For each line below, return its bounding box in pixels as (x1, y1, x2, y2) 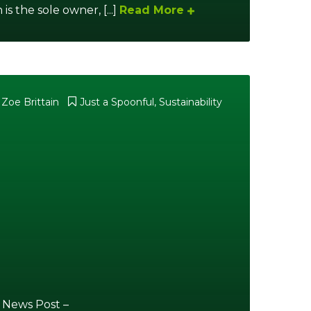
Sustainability (159, 96, 222, 108)
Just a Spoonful (80, 96, 154, 108)
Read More (119, 3, 184, 17)
